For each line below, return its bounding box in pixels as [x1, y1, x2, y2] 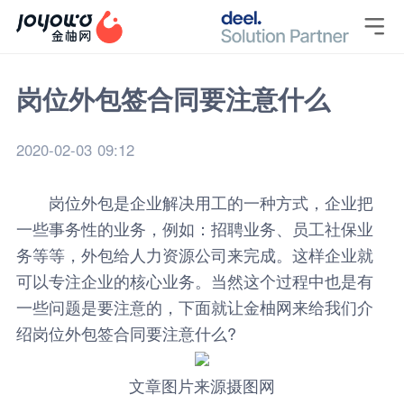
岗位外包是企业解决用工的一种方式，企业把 [15, 189, 373, 214]
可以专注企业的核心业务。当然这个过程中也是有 [15, 268, 373, 292]
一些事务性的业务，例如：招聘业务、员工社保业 [15, 216, 373, 240]
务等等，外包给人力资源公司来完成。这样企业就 [15, 242, 373, 266]
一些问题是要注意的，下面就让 [15, 294, 243, 318]
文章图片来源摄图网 [129, 372, 275, 397]
